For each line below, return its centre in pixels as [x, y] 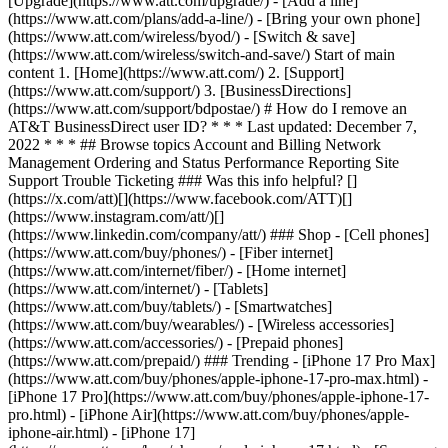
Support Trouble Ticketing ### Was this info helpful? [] [182, 180]
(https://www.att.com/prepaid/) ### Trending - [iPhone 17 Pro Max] [221, 360]
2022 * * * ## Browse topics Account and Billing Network [194, 144]
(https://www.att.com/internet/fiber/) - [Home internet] [177, 270]
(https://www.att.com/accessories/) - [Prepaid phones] [175, 342]
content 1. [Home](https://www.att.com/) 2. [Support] [176, 72]
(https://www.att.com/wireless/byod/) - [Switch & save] [181, 36]
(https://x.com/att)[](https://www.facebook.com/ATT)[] [180, 198]
